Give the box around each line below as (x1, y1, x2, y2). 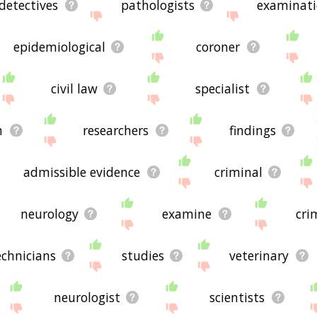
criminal (214, 163, 263, 180)
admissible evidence (23, 163, 141, 180)
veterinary (229, 246, 289, 264)
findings (229, 121, 276, 139)
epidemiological (13, 38, 105, 55)
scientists (209, 288, 265, 306)
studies (121, 246, 164, 264)
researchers (83, 121, 149, 139)
